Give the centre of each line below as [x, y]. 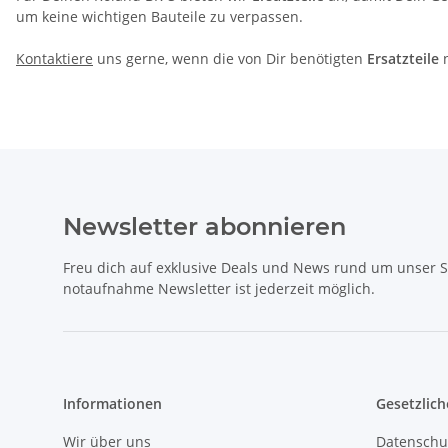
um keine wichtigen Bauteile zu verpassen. [159, 17]
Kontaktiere [54, 59]
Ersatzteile [403, 59]
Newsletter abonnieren [204, 227]
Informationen [112, 404]
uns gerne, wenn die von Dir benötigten [230, 59]
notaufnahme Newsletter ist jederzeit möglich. [219, 289]
